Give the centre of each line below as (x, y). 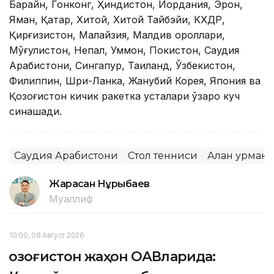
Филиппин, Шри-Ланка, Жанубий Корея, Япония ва (135, 81)
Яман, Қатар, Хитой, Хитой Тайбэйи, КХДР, (117, 20)
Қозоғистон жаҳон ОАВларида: (113, 257)
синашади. (35, 112)
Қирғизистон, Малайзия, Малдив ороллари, (117, 35)
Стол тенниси (163, 156)
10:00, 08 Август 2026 (47, 235)
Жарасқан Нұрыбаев (99, 184)
